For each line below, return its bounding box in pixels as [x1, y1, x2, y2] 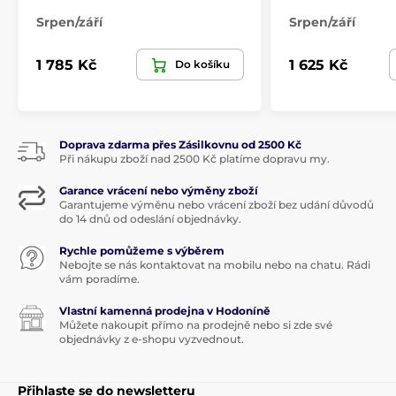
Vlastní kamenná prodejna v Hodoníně [59, 304, 270, 318]
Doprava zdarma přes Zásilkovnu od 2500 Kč [59, 138, 301, 152]
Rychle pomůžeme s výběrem [59, 244, 225, 258]
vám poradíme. [59, 272, 140, 286]
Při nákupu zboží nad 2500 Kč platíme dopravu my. [59, 152, 330, 166]
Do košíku [175, 57, 230, 72]
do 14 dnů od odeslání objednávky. [59, 212, 241, 226]
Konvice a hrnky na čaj [194, 27, 327, 42]
